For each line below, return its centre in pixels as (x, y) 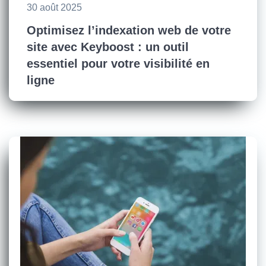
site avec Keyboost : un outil (108, 47)
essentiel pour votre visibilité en (118, 64)
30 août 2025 (54, 7)
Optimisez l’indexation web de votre (129, 30)
